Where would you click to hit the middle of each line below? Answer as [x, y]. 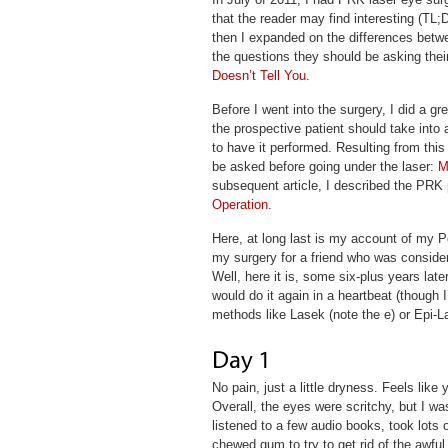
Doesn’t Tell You [259, 75]
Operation [240, 204]
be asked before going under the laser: [325, 166]
